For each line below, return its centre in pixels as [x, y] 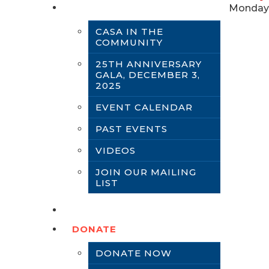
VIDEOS [116, 150]
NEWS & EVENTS [115, 8]
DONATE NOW [134, 253]
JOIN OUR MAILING [146, 172]
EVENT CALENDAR [144, 107]
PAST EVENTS [131, 129]
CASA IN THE [129, 32]
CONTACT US [106, 210]
